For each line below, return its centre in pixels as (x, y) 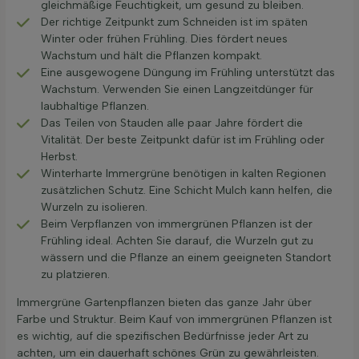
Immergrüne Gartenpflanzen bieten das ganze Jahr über (164, 303)
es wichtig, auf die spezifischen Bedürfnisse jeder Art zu (163, 337)
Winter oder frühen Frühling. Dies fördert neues (164, 39)
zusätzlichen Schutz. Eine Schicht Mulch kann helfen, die (187, 191)
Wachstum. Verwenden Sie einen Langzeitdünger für (177, 90)
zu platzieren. (75, 275)
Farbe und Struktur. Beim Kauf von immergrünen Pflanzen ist (174, 320)
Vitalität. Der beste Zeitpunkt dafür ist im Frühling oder (183, 140)
